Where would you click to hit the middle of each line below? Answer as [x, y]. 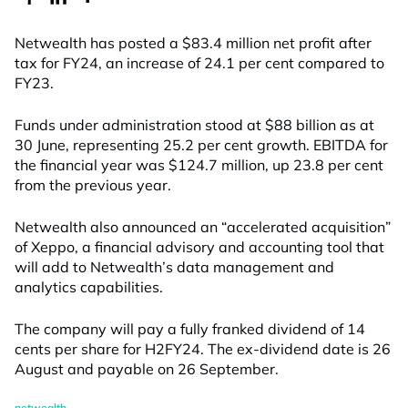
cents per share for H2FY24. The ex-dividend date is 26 [203, 349]
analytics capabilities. [91, 287]
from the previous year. [95, 185]
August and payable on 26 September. [148, 369]
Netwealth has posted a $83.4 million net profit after [193, 43]
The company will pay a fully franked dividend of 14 [190, 329]
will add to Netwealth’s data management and [174, 267]
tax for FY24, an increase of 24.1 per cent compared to [199, 63]
